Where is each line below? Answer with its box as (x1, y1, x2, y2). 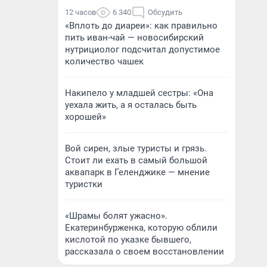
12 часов (65, 8, 96, 17)
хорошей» (65, 111, 106, 122)
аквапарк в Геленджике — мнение (65, 167, 210, 178)
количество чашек (65, 56, 144, 67)
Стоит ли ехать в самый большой (65, 155, 207, 166)
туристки (65, 179, 103, 190)
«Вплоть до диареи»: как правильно (65, 20, 218, 31)
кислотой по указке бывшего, (65, 234, 191, 245)
